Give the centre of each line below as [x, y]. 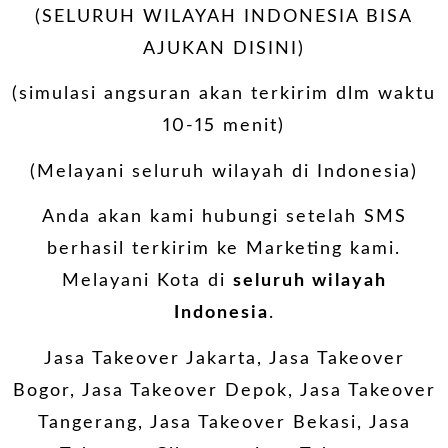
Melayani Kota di [147, 281]
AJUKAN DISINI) [224, 48]
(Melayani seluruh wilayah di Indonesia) [224, 171]
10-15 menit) [224, 126]
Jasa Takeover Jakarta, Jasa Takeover [224, 358]
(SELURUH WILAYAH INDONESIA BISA [224, 16]
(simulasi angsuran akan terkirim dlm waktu [224, 94]
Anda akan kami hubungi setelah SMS [224, 217]
